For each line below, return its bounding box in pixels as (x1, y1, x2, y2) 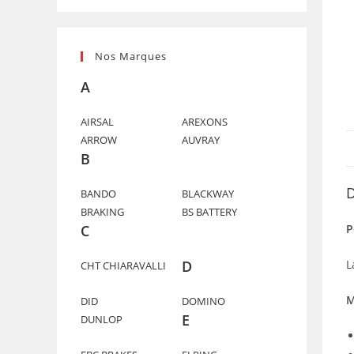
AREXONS (182, 115, 228, 129)
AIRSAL (81, 115, 114, 129)
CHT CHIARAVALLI (81, 258, 166, 273)
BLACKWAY (182, 186, 234, 201)
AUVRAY (182, 133, 220, 147)
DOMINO (182, 294, 225, 308)
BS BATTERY (182, 205, 237, 219)
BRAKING (81, 205, 124, 219)
